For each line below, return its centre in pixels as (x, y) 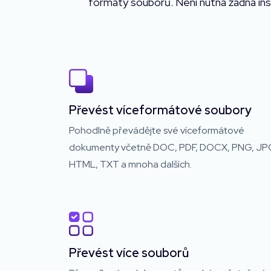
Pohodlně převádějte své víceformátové (157, 130)
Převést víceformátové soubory (160, 110)
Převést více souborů (129, 253)
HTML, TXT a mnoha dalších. (130, 164)
